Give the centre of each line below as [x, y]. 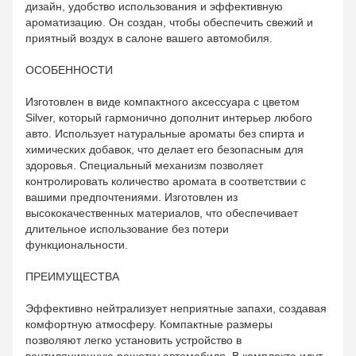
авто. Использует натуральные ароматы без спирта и [165, 133]
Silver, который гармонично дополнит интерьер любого [169, 117]
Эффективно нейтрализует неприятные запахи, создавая [176, 308]
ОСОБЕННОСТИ [69, 70]
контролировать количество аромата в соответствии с [166, 181]
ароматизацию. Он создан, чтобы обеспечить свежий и [169, 22]
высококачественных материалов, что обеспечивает [162, 213]
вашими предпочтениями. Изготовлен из [132, 197]
